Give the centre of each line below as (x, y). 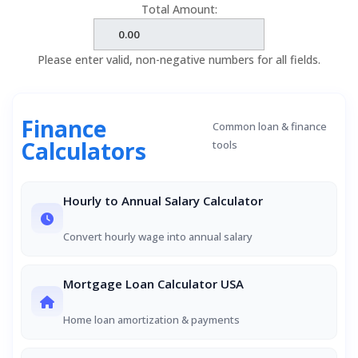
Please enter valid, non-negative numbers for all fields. (179, 60)
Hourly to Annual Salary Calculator (163, 201)
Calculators (84, 151)
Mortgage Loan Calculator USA (153, 284)
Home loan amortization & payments (151, 320)
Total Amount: (179, 9)
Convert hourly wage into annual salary (158, 237)
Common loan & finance (269, 126)
